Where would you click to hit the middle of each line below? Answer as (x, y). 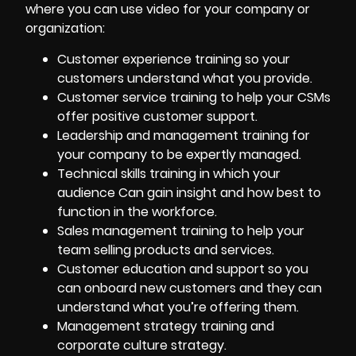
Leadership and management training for (184, 135)
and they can (279, 288)
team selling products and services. (166, 250)
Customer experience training (149, 59)
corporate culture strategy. (142, 345)
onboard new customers (160, 288)
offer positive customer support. (157, 116)
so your (266, 59)
